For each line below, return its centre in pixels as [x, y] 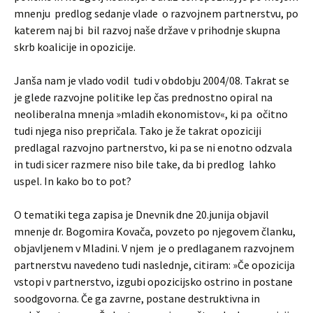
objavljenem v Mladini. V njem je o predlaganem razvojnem [154, 248]
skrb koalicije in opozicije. [75, 47]
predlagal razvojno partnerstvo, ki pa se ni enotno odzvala [153, 147]
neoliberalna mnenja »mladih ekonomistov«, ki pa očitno [151, 114]
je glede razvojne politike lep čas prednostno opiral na [143, 97]
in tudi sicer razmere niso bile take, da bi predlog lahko [145, 164]
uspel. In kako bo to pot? [73, 181]
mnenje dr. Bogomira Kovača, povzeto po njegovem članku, [155, 231]
